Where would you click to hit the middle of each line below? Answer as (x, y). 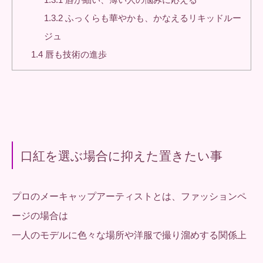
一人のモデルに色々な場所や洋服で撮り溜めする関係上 (129, 235)
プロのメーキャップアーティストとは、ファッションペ (129, 196)
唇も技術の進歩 (75, 54)
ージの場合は (40, 215)
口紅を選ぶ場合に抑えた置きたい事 (122, 156)
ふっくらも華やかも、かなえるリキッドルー (152, 18)
